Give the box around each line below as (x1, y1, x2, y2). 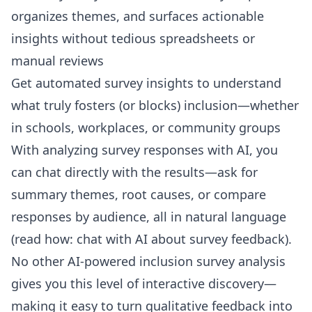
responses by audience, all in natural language (11, 208, 286, 225)
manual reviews (11, 52, 104, 69)
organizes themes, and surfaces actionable (11, 8, 264, 24)
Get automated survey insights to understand (11, 75, 281, 91)
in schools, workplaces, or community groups (11, 119, 281, 136)
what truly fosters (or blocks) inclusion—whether (11, 97, 299, 114)
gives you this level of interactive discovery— (11, 275, 276, 292)
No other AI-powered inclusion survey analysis (11, 253, 286, 270)
